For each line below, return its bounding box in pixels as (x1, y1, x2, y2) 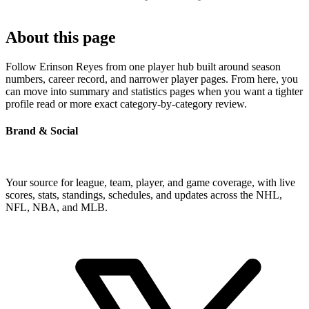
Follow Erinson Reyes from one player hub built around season (6, 60, 281, 72)
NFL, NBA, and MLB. (6, 201, 108, 214)
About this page (6, 28, 116, 46)
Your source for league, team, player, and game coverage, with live (6, 177, 295, 189)
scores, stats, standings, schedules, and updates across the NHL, (6, 189, 282, 201)
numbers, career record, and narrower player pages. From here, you (6, 72, 298, 85)
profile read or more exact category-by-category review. (6, 97, 247, 110)
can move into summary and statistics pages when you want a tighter (6, 85, 303, 97)
